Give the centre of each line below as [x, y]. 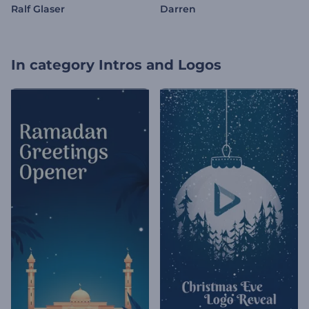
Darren [178, 9]
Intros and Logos [160, 65]
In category [53, 65]
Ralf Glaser [38, 9]
